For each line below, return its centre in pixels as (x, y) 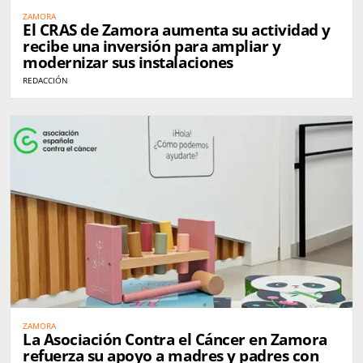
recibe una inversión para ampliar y (152, 47)
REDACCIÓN (45, 81)
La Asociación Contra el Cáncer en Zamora (175, 340)
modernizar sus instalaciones (128, 63)
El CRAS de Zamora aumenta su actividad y (177, 30)
